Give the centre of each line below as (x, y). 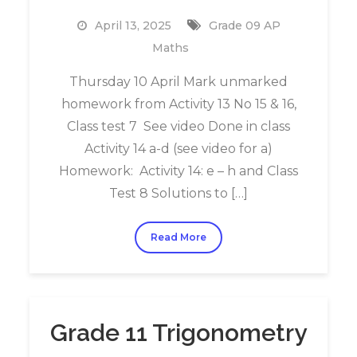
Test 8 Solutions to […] (178, 193)
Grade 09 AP (244, 25)
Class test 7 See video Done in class (178, 126)
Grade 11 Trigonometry (178, 333)
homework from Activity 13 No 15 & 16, (178, 104)
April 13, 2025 (133, 25)
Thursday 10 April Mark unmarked (178, 82)
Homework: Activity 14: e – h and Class (178, 171)
